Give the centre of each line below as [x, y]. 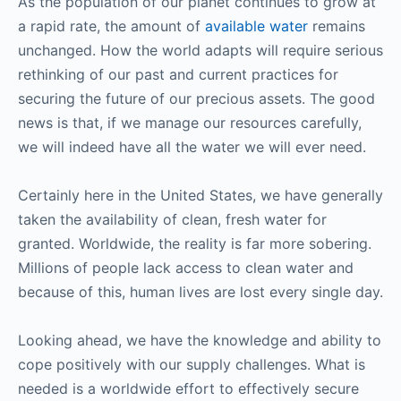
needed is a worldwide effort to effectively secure [188, 388]
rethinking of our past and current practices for [178, 74]
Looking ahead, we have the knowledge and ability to [200, 340]
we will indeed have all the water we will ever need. [192, 146]
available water [256, 26]
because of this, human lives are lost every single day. [200, 291]
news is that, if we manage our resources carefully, [190, 122]
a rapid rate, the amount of [111, 26]
